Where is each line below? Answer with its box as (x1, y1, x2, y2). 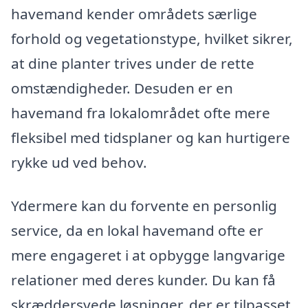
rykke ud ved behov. (11, 152, 147, 172)
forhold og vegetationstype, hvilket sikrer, (11, 28, 293, 48)
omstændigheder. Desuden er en (11, 78, 233, 98)
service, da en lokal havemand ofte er (11, 221, 263, 241)
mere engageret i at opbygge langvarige (11, 245, 285, 265)
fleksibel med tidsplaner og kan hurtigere (11, 127, 290, 147)
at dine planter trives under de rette (11, 53, 254, 73)
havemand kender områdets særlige (11, 3, 257, 23)
